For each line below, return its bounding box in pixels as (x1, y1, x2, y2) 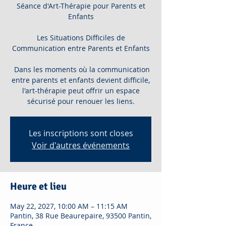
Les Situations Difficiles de (36, 33, 125, 42)
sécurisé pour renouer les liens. (27, 96, 135, 106)
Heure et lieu (10, 180, 67, 193)
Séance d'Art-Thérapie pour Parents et (16, 1, 145, 11)
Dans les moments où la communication (12, 65, 150, 74)
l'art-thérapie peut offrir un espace (22, 86, 140, 95)
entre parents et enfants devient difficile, (12, 75, 150, 85)
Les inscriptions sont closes (28, 128, 133, 139)
